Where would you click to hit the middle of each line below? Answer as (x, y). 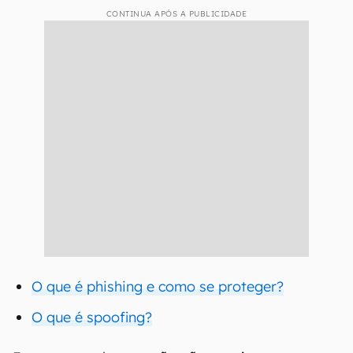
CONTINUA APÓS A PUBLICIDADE (176, 14)
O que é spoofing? (92, 317)
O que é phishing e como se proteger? (158, 286)
